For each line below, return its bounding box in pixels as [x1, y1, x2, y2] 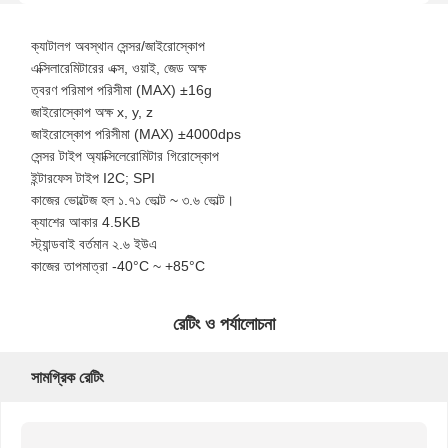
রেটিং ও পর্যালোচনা [173, 313, 275, 334]
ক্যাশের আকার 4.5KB [30, 213, 140, 230]
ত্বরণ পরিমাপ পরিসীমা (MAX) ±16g [30, 81, 212, 98]
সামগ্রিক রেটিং [31, 368, 104, 386]
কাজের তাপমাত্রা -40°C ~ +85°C [30, 257, 205, 274]
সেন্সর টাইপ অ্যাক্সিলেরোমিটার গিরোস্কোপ [30, 147, 219, 164]
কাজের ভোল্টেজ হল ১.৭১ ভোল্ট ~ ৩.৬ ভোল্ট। [30, 191, 234, 208]
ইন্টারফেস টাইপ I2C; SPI [30, 169, 155, 186]
